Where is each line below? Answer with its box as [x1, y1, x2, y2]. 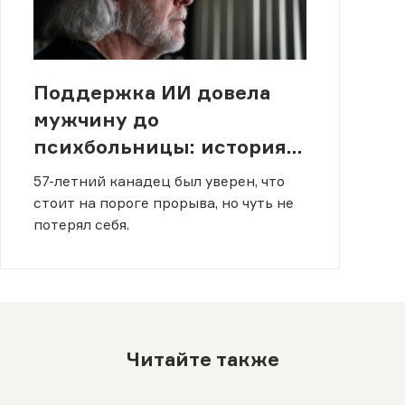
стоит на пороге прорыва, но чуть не [33, 194, 294, 212]
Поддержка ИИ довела [33, 80, 270, 105]
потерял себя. [33, 216, 129, 234]
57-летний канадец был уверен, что [33, 173, 285, 191]
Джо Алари [33, 162, 148, 186]
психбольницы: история [33, 135, 287, 159]
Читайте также [126, 346, 279, 371]
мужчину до [33, 108, 159, 132]
